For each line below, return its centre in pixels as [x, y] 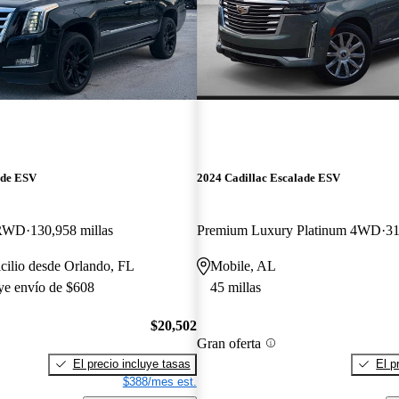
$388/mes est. [159, 381]
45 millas [235, 288]
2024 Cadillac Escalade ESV [268, 178]
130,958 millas [72, 231]
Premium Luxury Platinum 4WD [289, 231]
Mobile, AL [243, 266]
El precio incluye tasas [131, 363]
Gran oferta [228, 343]
